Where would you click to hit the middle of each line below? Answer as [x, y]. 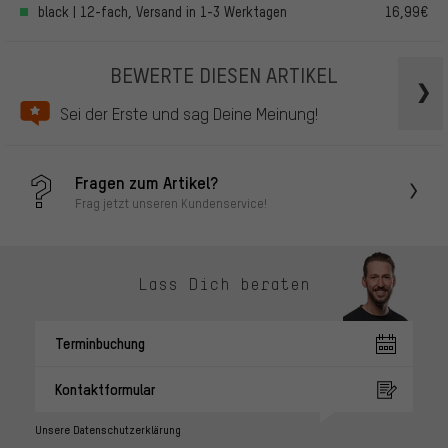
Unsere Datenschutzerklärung [108, 430]
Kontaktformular [105, 389]
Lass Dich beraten [224, 283]
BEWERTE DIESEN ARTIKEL [224, 74]
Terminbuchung [100, 343]
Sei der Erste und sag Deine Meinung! [189, 114]
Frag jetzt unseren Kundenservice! [171, 202]
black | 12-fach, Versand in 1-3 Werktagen [162, 11]
